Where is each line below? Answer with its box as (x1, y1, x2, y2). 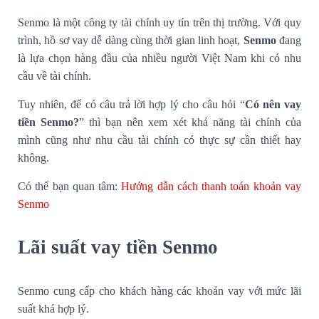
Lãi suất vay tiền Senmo (18, 236, 218, 258)
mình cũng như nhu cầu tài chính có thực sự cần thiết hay (18, 133, 301, 146)
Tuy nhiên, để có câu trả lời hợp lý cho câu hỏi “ (18, 98, 245, 110)
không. (18, 151, 49, 164)
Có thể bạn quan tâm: (18, 179, 122, 192)
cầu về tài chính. (18, 69, 91, 82)
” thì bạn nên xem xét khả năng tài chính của (79, 115, 302, 128)
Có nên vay (244, 98, 302, 110)
